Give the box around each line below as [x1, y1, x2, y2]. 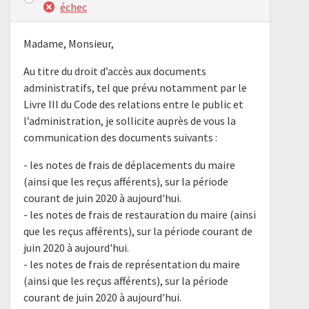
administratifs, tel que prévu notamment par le [23, 81, 248, 95]
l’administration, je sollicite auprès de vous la [23, 114, 237, 128]
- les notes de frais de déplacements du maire [23, 158, 236, 172]
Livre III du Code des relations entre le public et [23, 97, 244, 112]
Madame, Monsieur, [23, 37, 114, 51]
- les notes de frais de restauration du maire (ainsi [23, 208, 257, 222]
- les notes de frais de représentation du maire [23, 257, 241, 272]
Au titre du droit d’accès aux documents [23, 64, 207, 79]
